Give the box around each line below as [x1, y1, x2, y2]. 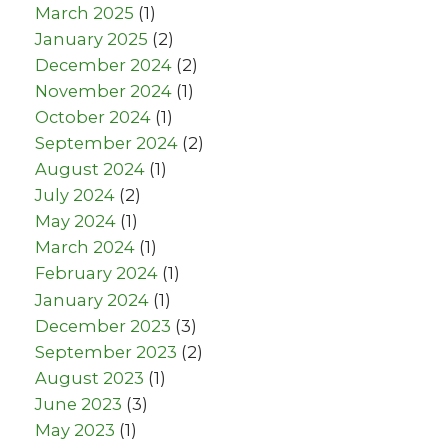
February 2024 [35, 263, 158, 284]
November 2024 [35, 80, 172, 101]
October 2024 [35, 106, 151, 127]
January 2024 [35, 289, 149, 310]
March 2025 [35, 2, 134, 23]
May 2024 [35, 211, 116, 232]
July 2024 [35, 185, 115, 206]
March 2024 [35, 237, 135, 258]
